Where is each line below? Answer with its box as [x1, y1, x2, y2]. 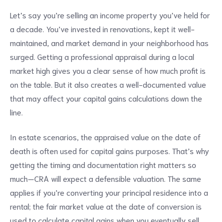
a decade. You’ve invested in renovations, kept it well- [10, 23, 195, 34]
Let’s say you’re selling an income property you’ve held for [10, 9, 210, 20]
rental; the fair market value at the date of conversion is [10, 201, 202, 212]
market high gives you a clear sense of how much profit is [10, 65, 206, 76]
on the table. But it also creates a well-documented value [10, 79, 206, 90]
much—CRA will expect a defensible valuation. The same [10, 173, 201, 184]
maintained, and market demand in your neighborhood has [10, 37, 209, 48]
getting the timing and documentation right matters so [10, 159, 196, 170]
